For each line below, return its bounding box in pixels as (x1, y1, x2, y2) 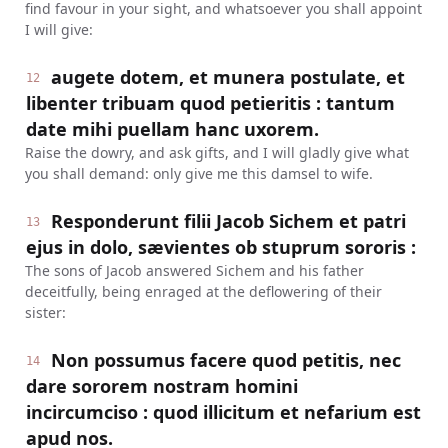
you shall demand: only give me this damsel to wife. (24, 164, 373, 183)
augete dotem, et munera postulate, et (51, 65, 406, 89)
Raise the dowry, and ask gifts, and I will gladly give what (24, 143, 409, 162)
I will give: (24, 20, 93, 39)
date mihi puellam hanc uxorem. (25, 117, 319, 141)
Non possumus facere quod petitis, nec (51, 348, 402, 372)
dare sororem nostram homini (25, 374, 298, 398)
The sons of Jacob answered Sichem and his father (24, 261, 364, 280)
